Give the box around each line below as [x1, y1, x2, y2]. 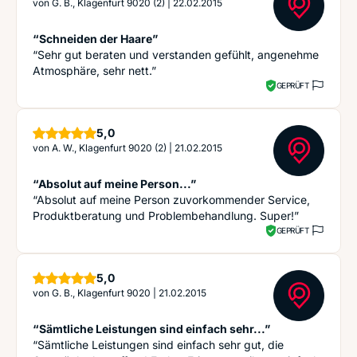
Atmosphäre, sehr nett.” [33, 64, 156, 77]
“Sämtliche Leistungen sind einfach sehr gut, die [33, 338, 284, 351]
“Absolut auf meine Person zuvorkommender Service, [33, 193, 310, 206]
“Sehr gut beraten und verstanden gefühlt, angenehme [33, 48, 319, 61]
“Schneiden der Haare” [33, 32, 158, 45]
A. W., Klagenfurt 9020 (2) [52, 142, 167, 154]
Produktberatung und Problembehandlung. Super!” [33, 209, 299, 222]
